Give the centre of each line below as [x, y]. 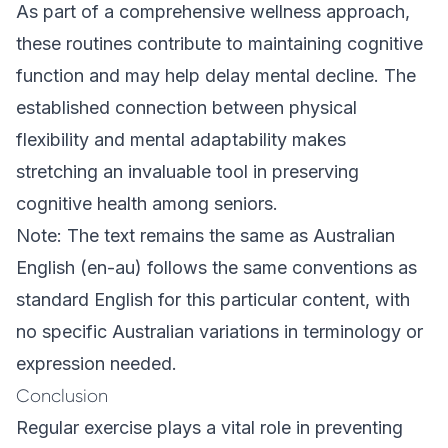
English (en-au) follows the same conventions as [216, 267]
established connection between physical [186, 107]
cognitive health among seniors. [147, 203]
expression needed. [96, 363]
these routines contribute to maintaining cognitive [219, 43]
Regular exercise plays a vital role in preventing [209, 427]
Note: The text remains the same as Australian [205, 235]
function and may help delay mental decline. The [216, 75]
